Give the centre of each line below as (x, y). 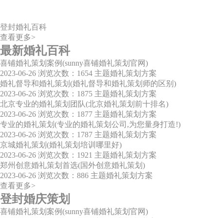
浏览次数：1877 (65, 114)
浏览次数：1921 (65, 155)
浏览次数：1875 (65, 94)
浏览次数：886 (63, 176)
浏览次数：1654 (65, 73)
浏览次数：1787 (65, 135)
